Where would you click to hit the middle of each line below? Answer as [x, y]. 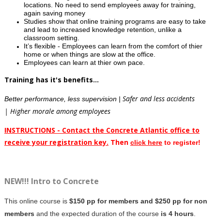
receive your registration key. [56, 142]
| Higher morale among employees [57, 111]
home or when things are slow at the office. [89, 54]
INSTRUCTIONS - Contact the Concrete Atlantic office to [102, 130]
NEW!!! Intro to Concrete [51, 181]
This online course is [37, 201]
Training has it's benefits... [51, 79]
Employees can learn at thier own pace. [84, 62]
